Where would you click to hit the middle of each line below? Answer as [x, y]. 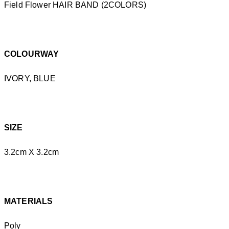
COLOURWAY [32, 54]
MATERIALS [29, 201]
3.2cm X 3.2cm [32, 152]
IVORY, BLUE [30, 78]
